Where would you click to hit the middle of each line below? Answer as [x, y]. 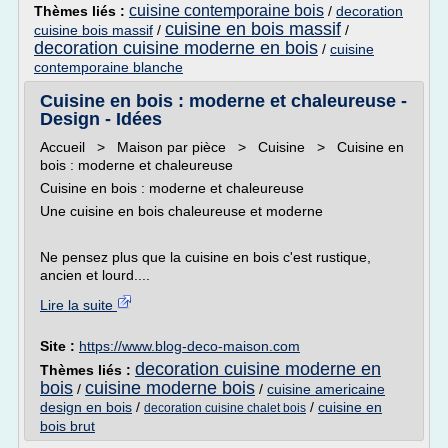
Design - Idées [101, 119]
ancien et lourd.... [95, 275]
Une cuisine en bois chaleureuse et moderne [181, 211]
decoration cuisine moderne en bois [176, 48]
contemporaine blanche [108, 67]
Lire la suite [78, 305]
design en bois [86, 407]
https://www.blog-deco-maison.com [189, 346]
